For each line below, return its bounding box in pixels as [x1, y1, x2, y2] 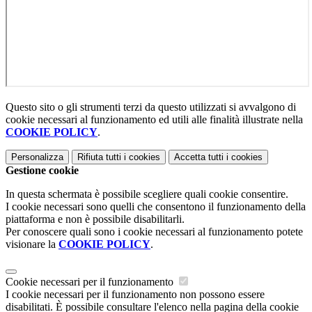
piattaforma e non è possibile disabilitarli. [6, 213, 185, 226]
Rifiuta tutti [77, 152, 121, 163]
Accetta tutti [174, 152, 224, 163]
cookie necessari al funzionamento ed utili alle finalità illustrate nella [6, 114, 303, 126]
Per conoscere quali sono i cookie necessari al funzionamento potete [6, 226, 303, 238]
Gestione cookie [6, 164, 79, 177]
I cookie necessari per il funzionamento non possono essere [6, 288, 265, 301]
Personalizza [11, 152, 63, 163]
